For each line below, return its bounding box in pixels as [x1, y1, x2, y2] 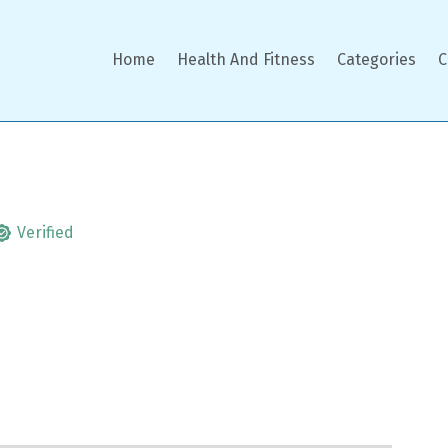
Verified [17, 222, 75, 242]
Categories [336, 50, 416, 70]
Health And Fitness [176, 50, 315, 70]
